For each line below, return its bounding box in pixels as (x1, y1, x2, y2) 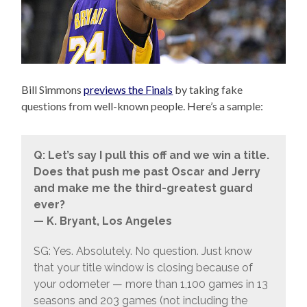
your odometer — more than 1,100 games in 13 (33, 277, 268, 291)
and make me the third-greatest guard (33, 181, 253, 195)
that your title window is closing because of (33, 260, 253, 274)
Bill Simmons (21, 83, 84, 97)
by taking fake (173, 83, 243, 97)
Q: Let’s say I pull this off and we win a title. (33, 148, 269, 162)
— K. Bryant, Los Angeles (33, 214, 172, 228)
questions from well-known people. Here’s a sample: (21, 99, 264, 113)
